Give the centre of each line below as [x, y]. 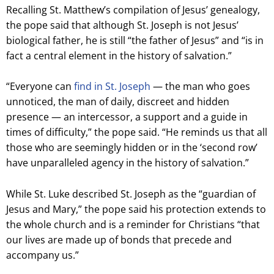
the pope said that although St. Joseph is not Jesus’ [122, 25]
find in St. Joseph [112, 87]
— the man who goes [200, 87]
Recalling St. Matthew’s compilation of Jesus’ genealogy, [133, 9]
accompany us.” [42, 255]
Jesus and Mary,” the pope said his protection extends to [136, 209]
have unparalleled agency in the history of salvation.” [127, 163]
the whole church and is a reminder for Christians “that [133, 225]
